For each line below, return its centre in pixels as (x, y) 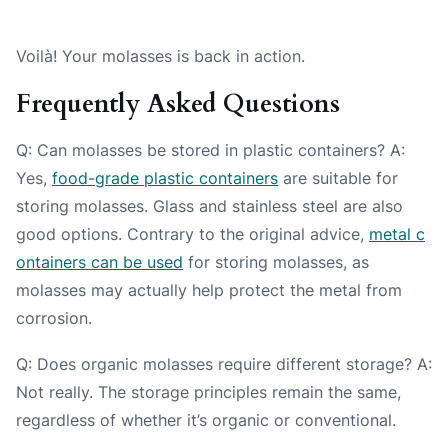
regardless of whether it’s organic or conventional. (206, 420)
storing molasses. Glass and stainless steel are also (209, 206)
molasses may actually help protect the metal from (209, 290)
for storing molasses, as (276, 262)
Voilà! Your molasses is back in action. (160, 56)
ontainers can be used (99, 262)
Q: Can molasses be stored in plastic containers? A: (210, 150)
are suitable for (338, 178)
